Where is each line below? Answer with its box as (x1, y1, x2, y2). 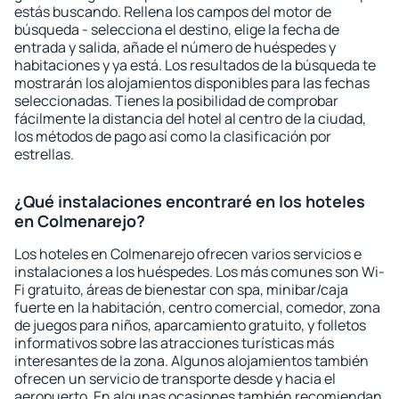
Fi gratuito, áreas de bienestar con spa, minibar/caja (14, 280, 348, 299)
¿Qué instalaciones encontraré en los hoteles (14, 191, 365, 212)
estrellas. (14, 144, 74, 164)
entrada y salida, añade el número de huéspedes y (14, 37, 336, 57)
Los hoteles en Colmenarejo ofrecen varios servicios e (14, 244, 362, 264)
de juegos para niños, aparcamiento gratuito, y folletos (14, 315, 366, 335)
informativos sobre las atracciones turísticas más (14, 333, 334, 353)
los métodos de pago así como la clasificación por (14, 126, 331, 146)
